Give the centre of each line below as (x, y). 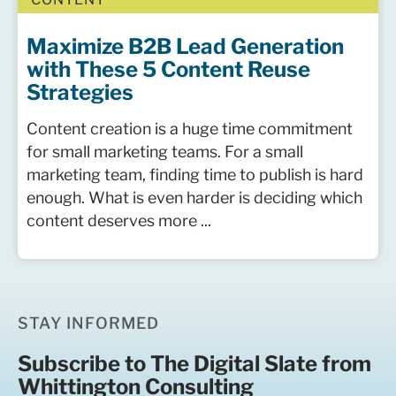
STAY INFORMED (89, 323)
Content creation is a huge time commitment (190, 129)
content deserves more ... (119, 221)
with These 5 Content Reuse (168, 69)
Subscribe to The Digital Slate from (194, 364)
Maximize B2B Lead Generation (185, 46)
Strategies (80, 92)
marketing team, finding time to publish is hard (195, 175)
